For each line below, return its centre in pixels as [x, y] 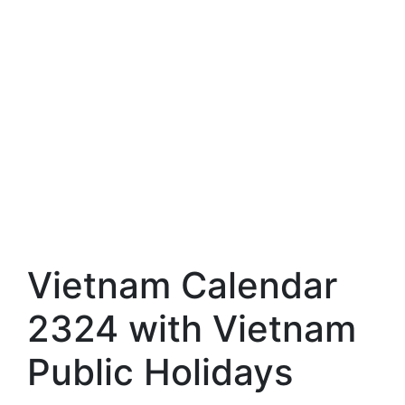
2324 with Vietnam [192, 329]
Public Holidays [160, 372]
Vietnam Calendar [182, 285]
